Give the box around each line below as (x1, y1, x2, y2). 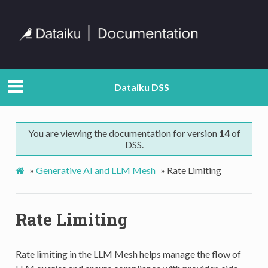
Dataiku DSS (114, 81, 169, 93)
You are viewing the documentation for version (28, 127, 219, 139)
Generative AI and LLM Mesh (35, 164, 156, 176)
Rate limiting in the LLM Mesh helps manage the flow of (15, 248, 241, 260)
